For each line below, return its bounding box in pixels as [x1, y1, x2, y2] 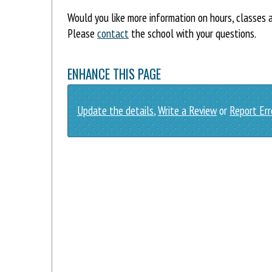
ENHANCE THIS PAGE [67, 64, 161, 83]
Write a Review [158, 103, 217, 118]
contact [97, 25, 129, 41]
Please [67, 25, 97, 41]
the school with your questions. [129, 25, 256, 41]
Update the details [77, 103, 154, 118]
